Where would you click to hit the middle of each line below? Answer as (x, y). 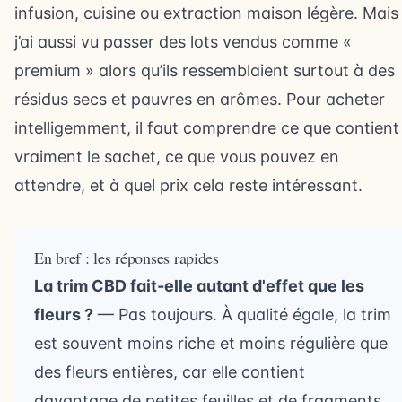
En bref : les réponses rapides (127, 258)
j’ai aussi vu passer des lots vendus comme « (183, 42)
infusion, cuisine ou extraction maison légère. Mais (206, 13)
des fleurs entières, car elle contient (170, 372)
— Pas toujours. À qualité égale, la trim (242, 315)
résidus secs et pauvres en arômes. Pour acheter (200, 99)
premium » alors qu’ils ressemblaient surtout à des (205, 70)
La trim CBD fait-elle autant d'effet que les (199, 286)
